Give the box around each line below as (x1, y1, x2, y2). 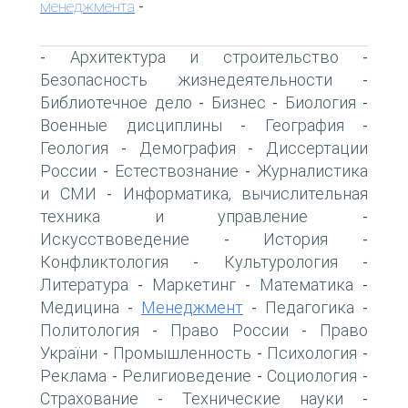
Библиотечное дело (40, 92, 192, 112)
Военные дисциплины (40, 115, 222, 135)
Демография (138, 138, 236, 158)
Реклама (40, 365, 107, 385)
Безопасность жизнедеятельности (40, 69, 332, 89)
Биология (284, 92, 356, 112)
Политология (40, 320, 139, 340)
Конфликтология (40, 251, 168, 271)
